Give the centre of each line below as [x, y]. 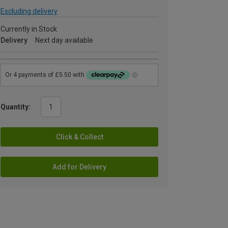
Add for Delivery [79, 167]
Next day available [64, 40]
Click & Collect [79, 137]
